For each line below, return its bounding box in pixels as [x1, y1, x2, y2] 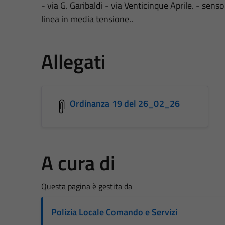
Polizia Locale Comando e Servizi [51, 205, 177, 219]
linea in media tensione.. [41, 12, 133, 26]
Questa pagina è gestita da [41, 180, 132, 193]
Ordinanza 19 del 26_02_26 [69, 97, 180, 111]
